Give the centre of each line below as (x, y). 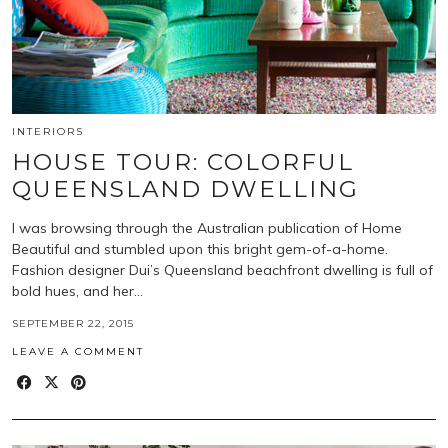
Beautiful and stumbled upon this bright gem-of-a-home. (200, 248)
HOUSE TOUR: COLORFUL (183, 161)
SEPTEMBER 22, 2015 (73, 323)
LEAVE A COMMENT (78, 351)
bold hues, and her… (77, 290)
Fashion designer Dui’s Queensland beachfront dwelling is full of (222, 269)
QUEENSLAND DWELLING (185, 188)
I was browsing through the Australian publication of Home (207, 227)
